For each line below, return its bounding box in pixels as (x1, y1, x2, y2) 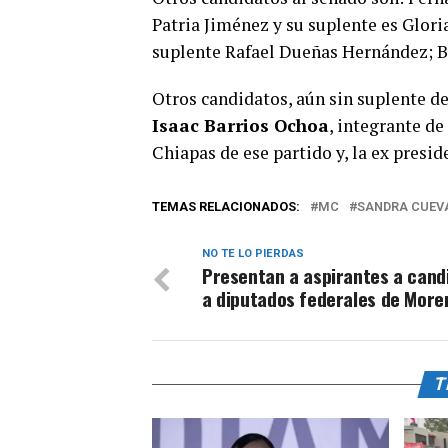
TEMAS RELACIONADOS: (152, 199, 300, 215)
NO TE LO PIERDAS (202, 247, 304, 261)
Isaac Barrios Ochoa (152, 114, 329, 138)
